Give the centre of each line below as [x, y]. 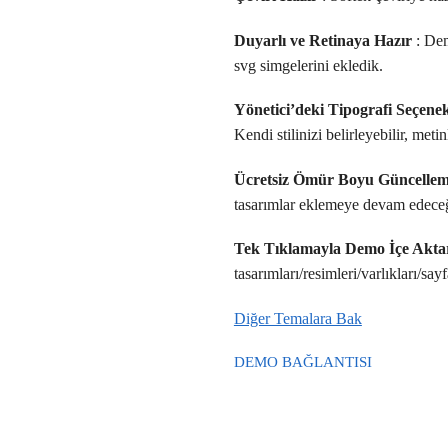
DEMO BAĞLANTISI [302, 361]
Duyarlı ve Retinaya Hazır [322, 40]
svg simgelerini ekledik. [308, 65]
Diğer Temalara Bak [297, 318]
